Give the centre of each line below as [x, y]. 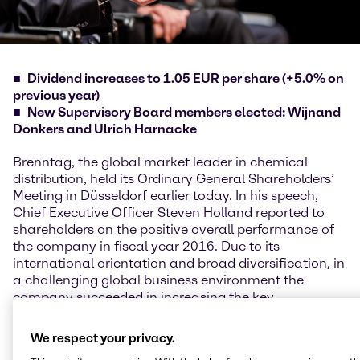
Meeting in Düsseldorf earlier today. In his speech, [166, 196]
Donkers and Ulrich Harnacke [105, 129]
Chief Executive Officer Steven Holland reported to [169, 213]
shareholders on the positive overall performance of [174, 230]
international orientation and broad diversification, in [179, 264]
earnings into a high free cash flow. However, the [164, 348]
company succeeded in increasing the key [143, 297]
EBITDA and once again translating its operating [164, 331]
